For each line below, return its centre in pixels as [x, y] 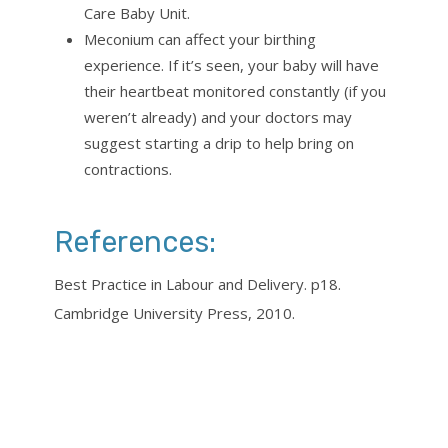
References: [135, 242]
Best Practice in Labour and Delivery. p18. [197, 284]
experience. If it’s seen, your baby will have [231, 65]
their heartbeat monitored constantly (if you [235, 91]
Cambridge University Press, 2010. [174, 313]
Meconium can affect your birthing [200, 39]
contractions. [128, 169]
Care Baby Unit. [137, 13]
